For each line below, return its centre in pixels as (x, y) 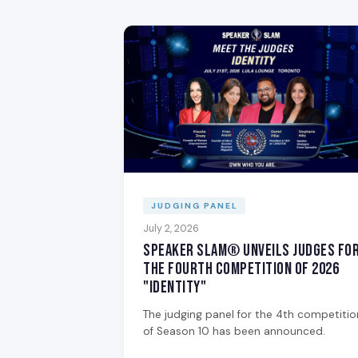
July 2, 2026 (171, 228)
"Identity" (175, 287)
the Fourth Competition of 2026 (241, 268)
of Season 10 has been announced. (234, 331)
